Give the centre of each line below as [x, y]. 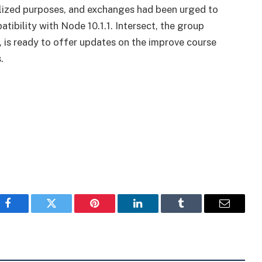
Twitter [66, 212]
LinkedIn [156, 212]
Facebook [28, 212]
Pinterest [112, 212]
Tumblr [196, 212]
